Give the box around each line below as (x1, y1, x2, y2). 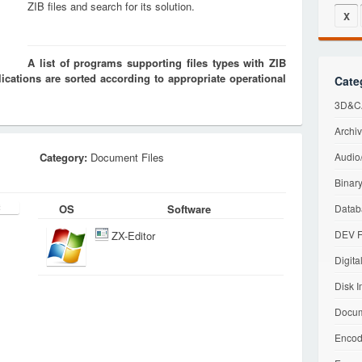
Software (167, 201, 211, 217)
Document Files (87, 149, 164, 165)
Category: (40, 149, 87, 165)
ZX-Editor (112, 228, 155, 244)
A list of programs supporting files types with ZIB (27, 55, 286, 70)
